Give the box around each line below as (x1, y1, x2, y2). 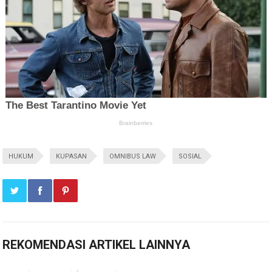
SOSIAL (178, 152, 202, 161)
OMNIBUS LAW (109, 152, 157, 161)
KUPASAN (56, 152, 87, 161)
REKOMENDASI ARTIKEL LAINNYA (2, 237, 191, 253)
